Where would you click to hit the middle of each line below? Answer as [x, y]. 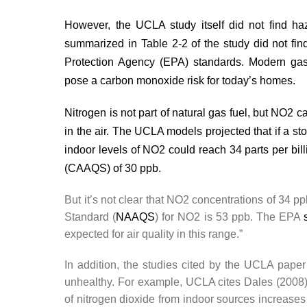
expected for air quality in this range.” [154, 234]
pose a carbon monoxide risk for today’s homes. [180, 81]
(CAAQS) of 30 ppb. [113, 168]
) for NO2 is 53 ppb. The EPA [230, 217]
